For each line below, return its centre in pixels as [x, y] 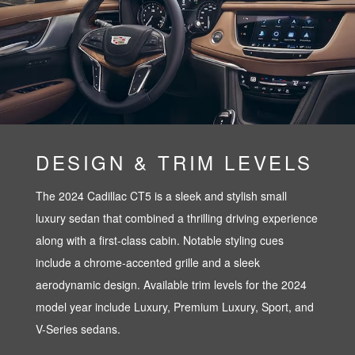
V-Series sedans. [78, 328]
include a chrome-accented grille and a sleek [148, 262]
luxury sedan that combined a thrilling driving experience [177, 218]
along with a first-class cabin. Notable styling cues [160, 240]
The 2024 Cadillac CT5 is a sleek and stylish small [161, 195]
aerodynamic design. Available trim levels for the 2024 [171, 284]
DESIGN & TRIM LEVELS [174, 162]
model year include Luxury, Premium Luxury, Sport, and [175, 306]
